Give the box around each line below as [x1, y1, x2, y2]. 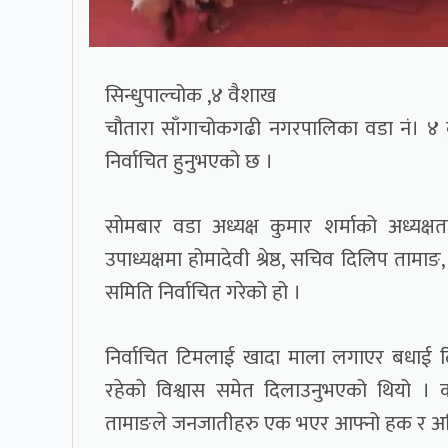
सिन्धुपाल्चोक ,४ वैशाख [105, 78, 276, 114]
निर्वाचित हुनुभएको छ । [105, 144, 273, 180]
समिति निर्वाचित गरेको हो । [105, 275, 301, 311]
